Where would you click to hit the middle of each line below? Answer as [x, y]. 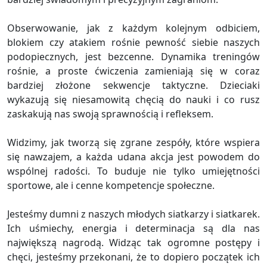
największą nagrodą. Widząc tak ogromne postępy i [133, 243]
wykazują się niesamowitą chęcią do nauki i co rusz [133, 100]
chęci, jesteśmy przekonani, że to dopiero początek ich [133, 257]
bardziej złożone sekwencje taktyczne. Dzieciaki [133, 86]
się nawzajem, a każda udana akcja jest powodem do [133, 157]
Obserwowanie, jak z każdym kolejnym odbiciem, [133, 28]
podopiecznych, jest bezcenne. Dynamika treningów [133, 57]
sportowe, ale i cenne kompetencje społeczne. [111, 186]
